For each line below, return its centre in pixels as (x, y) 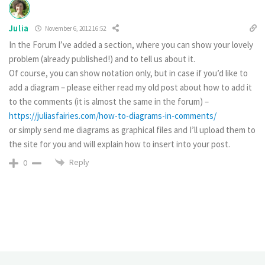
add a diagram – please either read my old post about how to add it (130, 87)
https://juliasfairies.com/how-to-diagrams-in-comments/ (112, 115)
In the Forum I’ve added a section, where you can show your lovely (131, 44)
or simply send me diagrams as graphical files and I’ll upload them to (132, 130)
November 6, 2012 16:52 (75, 28)
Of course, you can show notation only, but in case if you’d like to (128, 73)
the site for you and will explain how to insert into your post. (119, 144)
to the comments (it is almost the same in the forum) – (109, 101)
